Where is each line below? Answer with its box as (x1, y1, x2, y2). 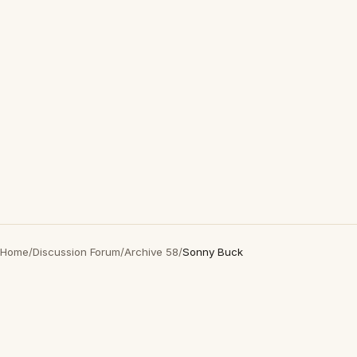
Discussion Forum (33, 245, 120, 258)
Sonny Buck (182, 245, 243, 258)
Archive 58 (124, 245, 178, 258)
